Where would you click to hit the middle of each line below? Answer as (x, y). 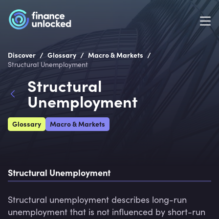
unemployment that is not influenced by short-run (107, 212)
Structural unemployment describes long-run (97, 199)
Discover (22, 55)
